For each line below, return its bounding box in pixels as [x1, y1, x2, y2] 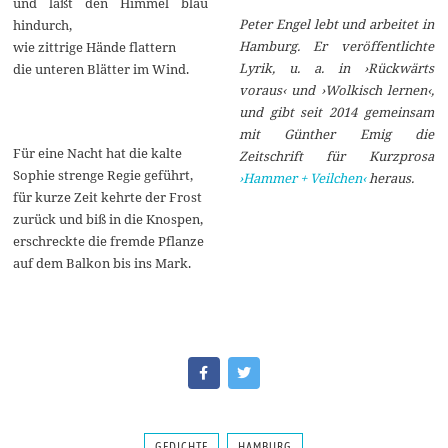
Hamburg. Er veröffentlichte [238, 36, 434, 55]
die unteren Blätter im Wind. [13, 59, 190, 78]
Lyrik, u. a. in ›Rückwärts [238, 58, 434, 77]
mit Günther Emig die [238, 124, 434, 143]
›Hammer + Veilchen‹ [238, 168, 366, 187]
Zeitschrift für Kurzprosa [238, 146, 434, 165]
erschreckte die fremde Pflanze [13, 231, 205, 250]
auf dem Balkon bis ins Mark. [13, 253, 192, 272]
